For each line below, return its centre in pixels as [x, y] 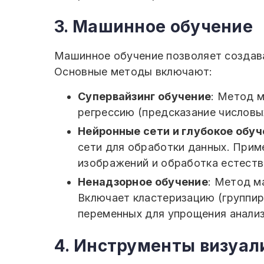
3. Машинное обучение [154, 27]
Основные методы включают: [133, 72]
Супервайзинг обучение [145, 96]
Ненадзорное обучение [143, 182]
